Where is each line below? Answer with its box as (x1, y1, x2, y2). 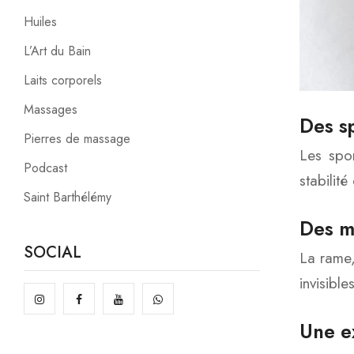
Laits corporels (24, 71, 102, 90)
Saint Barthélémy (24, 188, 111, 207)
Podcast (24, 159, 67, 178)
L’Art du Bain (24, 42, 91, 61)
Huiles (24, 13, 57, 32)
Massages (24, 100, 77, 119)
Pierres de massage (24, 130, 130, 149)
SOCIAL (24, 241, 81, 265)
